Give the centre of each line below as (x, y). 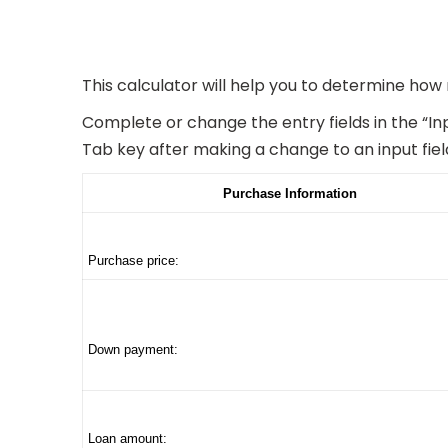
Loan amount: (127, 438)
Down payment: (133, 349)
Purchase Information (289, 193)
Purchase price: (133, 260)
